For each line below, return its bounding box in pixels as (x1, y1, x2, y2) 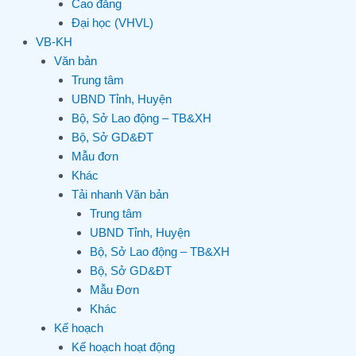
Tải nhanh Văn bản (72, 188, 168, 202)
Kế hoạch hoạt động (72, 340, 175, 354)
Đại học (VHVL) (72, 16, 153, 30)
